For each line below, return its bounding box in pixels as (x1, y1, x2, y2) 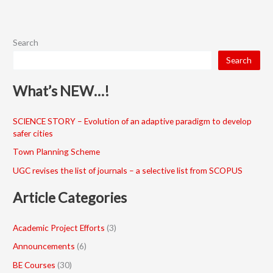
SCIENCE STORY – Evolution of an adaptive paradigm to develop (13, 116, 252, 127)
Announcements (13, 241, 76, 252)
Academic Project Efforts (13, 222, 105, 233)
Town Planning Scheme (13, 146, 101, 157)
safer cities (13, 128, 54, 139)
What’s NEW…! (13, 82, 110, 99)
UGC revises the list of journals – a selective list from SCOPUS (13, 165, 243, 175)
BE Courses (13, 259, 56, 270)
